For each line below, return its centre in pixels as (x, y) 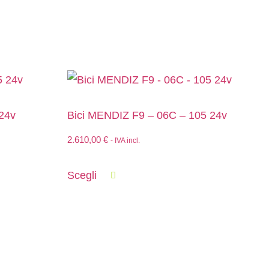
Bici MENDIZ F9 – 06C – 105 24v (147, 116)
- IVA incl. (125, 141)
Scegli (82, 175)
